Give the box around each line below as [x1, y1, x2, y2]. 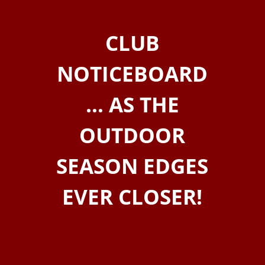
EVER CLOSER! [62, 183, 203, 211]
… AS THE [85, 91, 179, 118]
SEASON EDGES [56, 152, 209, 180]
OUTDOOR [79, 121, 186, 149]
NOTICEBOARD [57, 60, 208, 88]
